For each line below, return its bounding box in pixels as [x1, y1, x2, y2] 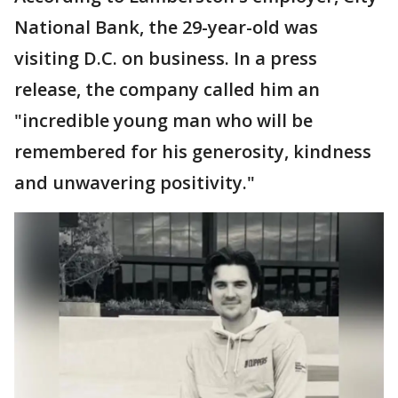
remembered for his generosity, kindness [14, 139, 371, 163]
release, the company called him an [14, 77, 320, 101]
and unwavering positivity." [14, 171, 255, 195]
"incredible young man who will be [14, 108, 313, 132]
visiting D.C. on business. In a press [14, 46, 317, 70]
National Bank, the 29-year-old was [14, 15, 318, 39]
